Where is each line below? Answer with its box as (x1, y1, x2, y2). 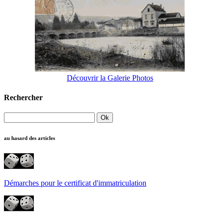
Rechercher (4, 93, 43, 102)
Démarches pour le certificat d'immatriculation (4, 178, 146, 187)
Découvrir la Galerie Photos (67, 74, 153, 82)
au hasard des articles (4, 135, 55, 141)
